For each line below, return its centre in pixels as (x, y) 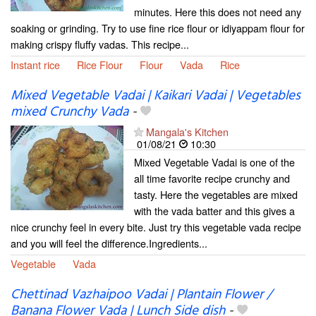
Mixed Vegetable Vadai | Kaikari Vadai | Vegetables (156, 96)
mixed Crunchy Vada (69, 112)
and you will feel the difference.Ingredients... (109, 243)
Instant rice (35, 64)
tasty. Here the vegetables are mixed (216, 194)
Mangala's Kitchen (187, 131)
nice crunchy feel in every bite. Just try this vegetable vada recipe (156, 226)
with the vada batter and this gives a (214, 210)
